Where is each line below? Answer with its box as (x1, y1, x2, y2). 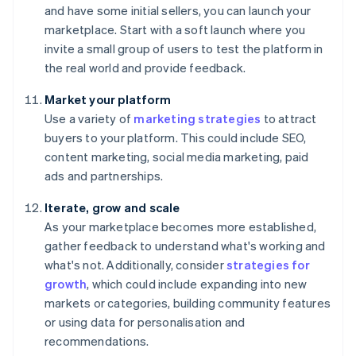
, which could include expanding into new (87, 276, 308, 292)
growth (44, 276, 87, 292)
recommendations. (44, 333, 149, 350)
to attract (261, 110, 317, 127)
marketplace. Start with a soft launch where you (44, 21, 306, 38)
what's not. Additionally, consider (44, 257, 226, 273)
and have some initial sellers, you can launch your (44, 2, 311, 19)
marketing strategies (133, 110, 261, 127)
